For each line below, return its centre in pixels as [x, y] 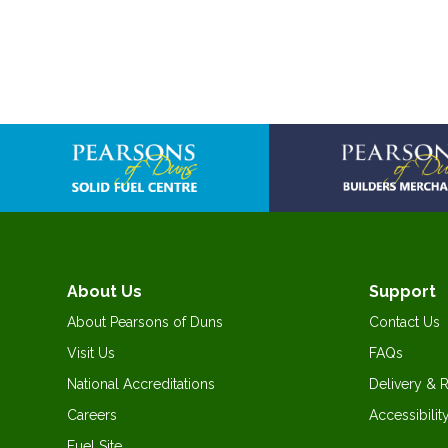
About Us [104, 292]
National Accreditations [141, 384]
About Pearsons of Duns [145, 322]
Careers [92, 415]
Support [402, 292]
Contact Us [404, 322]
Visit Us [91, 353]
